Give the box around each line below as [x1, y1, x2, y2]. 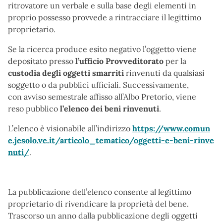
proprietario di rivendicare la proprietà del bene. [8, 199, 189, 209]
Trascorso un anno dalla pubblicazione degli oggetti [8, 211, 198, 221]
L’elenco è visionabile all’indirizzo [8, 123, 132, 133]
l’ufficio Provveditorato [75, 56, 164, 66]
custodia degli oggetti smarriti [8, 68, 124, 78]
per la [164, 56, 186, 66]
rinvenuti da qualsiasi [124, 68, 205, 78]
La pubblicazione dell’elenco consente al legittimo [8, 187, 191, 197]
